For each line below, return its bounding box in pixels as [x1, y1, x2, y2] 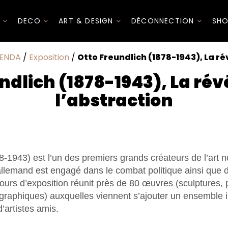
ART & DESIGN [59, 15, 116, 26]
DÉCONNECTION [131, 15, 197, 26]
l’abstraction [55, 89, 173, 112]
